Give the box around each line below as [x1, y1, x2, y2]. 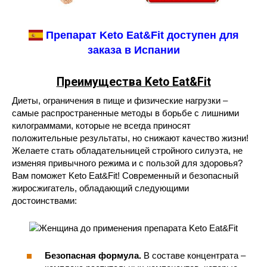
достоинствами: [12, 195, 77, 206]
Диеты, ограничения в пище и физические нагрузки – [12, 95, 228, 105]
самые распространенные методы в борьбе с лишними [12, 107, 239, 118]
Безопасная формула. [45, 250, 141, 260]
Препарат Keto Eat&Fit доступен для [42, 29, 239, 41]
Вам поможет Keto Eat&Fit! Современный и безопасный [12, 170, 238, 181]
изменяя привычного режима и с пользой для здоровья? [12, 157, 243, 168]
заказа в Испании [87, 44, 180, 56]
